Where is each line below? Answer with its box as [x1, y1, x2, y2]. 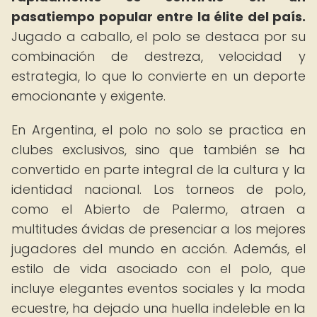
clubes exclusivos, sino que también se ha [11, 141, 306, 158]
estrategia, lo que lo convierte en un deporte [11, 67, 306, 85]
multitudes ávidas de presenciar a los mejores [11, 220, 306, 238]
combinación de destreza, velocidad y [11, 47, 306, 65]
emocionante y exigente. [11, 87, 166, 105]
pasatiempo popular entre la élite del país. [11, 8, 306, 25]
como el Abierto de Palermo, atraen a [11, 200, 306, 218]
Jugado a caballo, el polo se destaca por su [11, 28, 306, 45]
